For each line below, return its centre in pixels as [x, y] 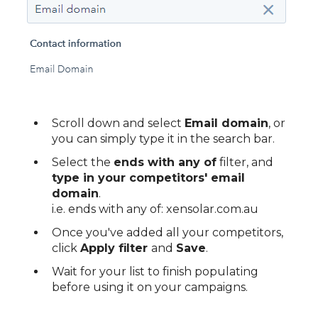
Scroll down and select [118, 123]
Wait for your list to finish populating [155, 272]
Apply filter [116, 248]
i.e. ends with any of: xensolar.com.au [155, 209]
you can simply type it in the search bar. [163, 138]
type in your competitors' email [148, 177]
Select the [83, 162]
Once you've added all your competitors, [168, 233]
